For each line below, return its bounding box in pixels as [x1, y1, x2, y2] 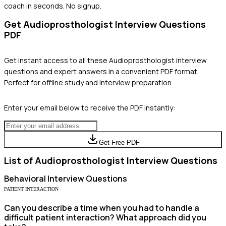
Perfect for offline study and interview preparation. [4, 77, 173, 87]
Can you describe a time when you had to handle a [4, 202, 199, 213]
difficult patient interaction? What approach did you [4, 211, 206, 223]
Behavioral [4, 173, 46, 184]
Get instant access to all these [4, 55, 109, 65]
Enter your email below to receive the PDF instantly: [4, 102, 175, 112]
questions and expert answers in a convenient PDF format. [4, 66, 199, 76]
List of [4, 154, 35, 166]
